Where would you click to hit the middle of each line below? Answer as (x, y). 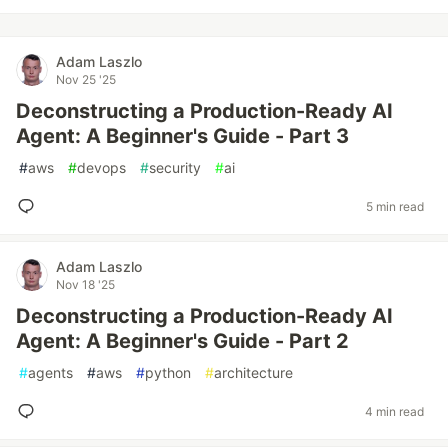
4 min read (394, 411)
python (168, 372)
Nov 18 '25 (85, 284)
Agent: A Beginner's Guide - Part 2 (182, 341)
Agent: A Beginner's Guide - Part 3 (182, 136)
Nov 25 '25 (86, 79)
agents (50, 372)
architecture (253, 372)
